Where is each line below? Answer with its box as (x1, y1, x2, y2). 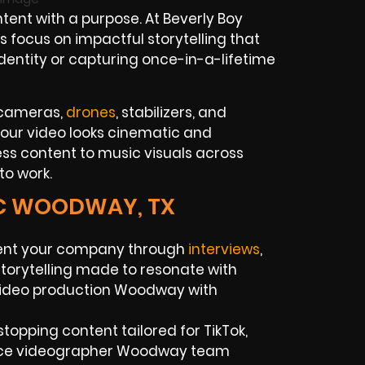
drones (66, 102, 116, 122)
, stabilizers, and (116, 102, 226, 122)
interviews (188, 240, 260, 259)
